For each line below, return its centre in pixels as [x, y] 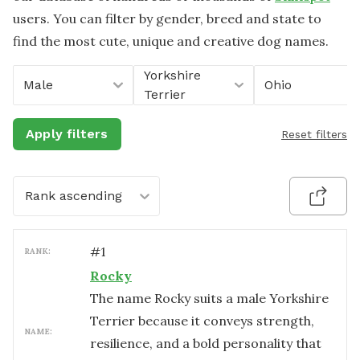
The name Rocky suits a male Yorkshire [209, 298]
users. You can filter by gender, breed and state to [167, 18]
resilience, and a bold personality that [206, 343]
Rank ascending [74, 196]
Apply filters [67, 134]
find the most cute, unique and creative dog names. [171, 41]
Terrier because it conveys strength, [202, 321]
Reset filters [314, 134]
